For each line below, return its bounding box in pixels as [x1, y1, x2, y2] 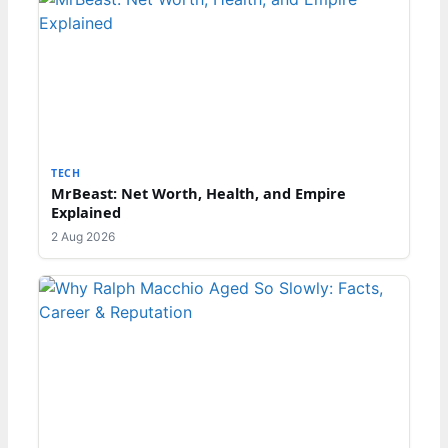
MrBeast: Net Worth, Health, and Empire [51, 183, 346, 204]
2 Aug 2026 [51, 229, 115, 245]
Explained [51, 202, 121, 223]
